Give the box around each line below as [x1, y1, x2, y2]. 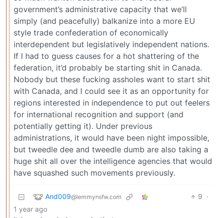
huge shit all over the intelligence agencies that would [14, 156, 212, 166]
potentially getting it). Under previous [14, 121, 152, 131]
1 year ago [14, 205, 47, 214]
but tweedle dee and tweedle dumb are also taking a [14, 145, 208, 155]
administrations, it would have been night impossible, [14, 133, 209, 143]
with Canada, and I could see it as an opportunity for [14, 86, 209, 96]
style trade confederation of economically [14, 28, 168, 38]
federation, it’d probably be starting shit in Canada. [14, 63, 202, 73]
